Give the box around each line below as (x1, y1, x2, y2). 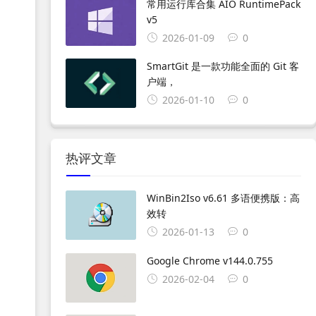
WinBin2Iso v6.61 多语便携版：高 (146, 191, 300, 205)
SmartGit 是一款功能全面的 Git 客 (146, 59, 299, 73)
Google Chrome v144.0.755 (146, 254, 273, 268)
